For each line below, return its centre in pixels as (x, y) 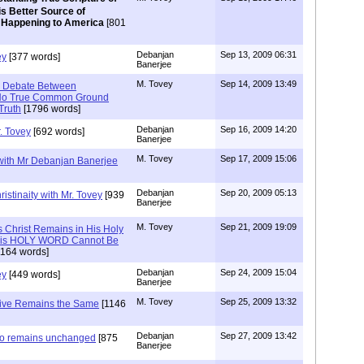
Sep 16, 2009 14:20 (258, 130)
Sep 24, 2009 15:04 (258, 273)
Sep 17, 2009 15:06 (258, 159)
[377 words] (33, 57)
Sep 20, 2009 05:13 (258, 193)
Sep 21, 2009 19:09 (258, 227)
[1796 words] (51, 109)
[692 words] (58, 132)
